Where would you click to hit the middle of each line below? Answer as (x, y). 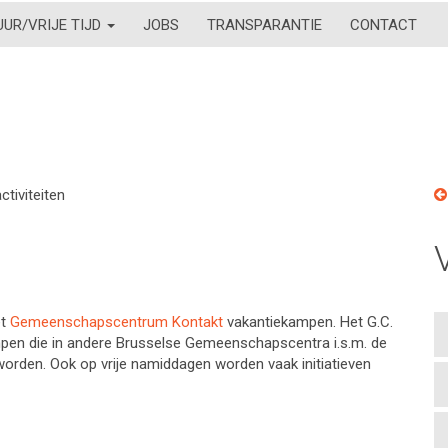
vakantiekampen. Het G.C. (310, 322)
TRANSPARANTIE (264, 24)
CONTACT (383, 24)
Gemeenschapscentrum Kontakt (118, 322)
